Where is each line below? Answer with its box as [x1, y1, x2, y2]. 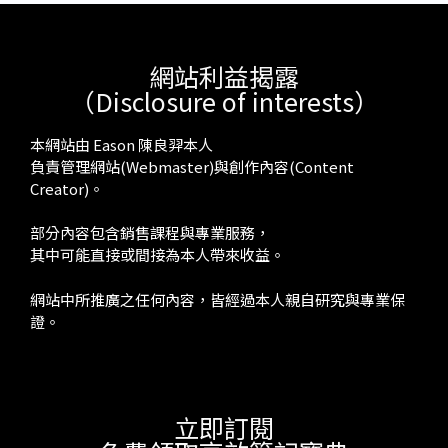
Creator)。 [30, 177, 104, 199]
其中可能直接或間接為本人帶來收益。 [30, 244, 285, 266]
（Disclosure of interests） [69, 82, 379, 119]
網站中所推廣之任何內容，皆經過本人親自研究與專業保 [30, 288, 405, 310]
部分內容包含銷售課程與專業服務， [30, 222, 270, 244]
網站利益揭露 [149, 57, 299, 94]
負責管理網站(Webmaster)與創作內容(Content [30, 155, 354, 177]
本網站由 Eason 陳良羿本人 [30, 133, 213, 155]
